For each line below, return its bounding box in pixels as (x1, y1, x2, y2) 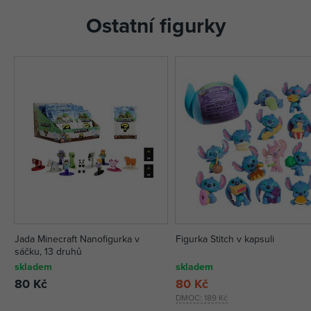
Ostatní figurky (85, 10, 226, 41)
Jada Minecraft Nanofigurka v (15, 232, 140, 246)
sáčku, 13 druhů (15, 244, 82, 259)
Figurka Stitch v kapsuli (176, 232, 275, 246)
